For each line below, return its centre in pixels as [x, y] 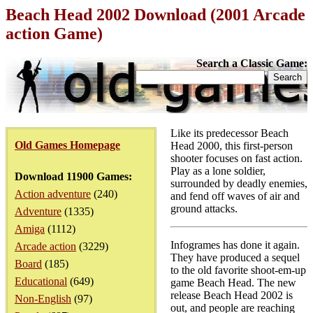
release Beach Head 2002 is [232, 295]
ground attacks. [204, 209]
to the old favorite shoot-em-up [238, 270]
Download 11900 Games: [73, 176]
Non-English [43, 299]
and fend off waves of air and [235, 196]
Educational [41, 281]
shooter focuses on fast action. [236, 158]
